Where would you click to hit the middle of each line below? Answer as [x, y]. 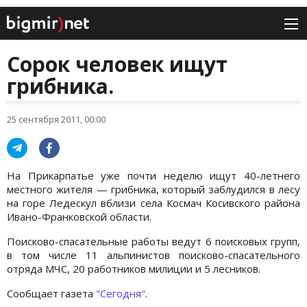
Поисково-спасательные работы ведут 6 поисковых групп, [153, 242]
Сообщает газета [51, 294]
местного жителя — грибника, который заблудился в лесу [153, 189]
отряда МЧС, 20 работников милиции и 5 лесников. [134, 269]
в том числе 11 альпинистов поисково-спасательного [153, 255]
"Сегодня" [121, 294]
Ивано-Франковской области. [79, 217]
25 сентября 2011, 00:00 [56, 120]
